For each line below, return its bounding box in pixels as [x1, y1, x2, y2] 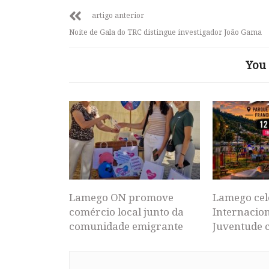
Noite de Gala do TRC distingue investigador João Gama [69, 27, 262, 38]
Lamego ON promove [69, 190, 174, 204]
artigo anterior [92, 10, 144, 21]
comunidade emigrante [69, 219, 183, 233]
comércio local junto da [69, 204, 184, 219]
